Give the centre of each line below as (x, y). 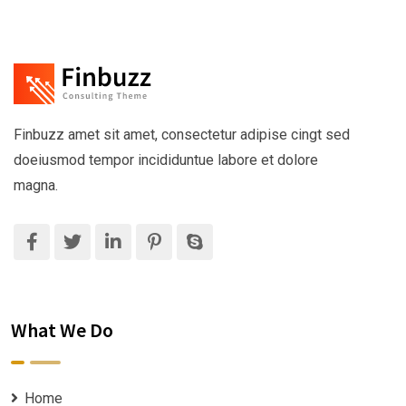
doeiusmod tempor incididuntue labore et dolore (166, 159)
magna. (36, 185)
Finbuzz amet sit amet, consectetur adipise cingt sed (182, 134)
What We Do (62, 329)
